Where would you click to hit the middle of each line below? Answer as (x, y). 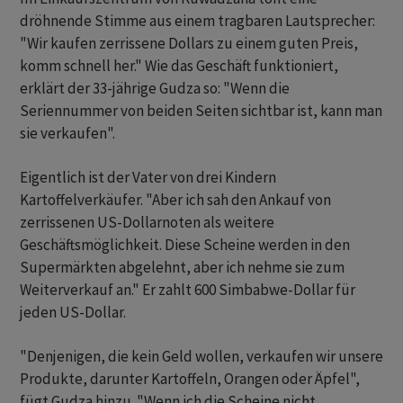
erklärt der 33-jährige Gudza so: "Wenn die (155, 89)
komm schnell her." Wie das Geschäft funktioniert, (179, 66)
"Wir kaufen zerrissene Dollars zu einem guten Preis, (189, 44)
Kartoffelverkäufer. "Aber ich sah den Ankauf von (175, 200)
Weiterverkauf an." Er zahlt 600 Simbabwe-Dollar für (188, 290)
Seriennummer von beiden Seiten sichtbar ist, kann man (201, 111)
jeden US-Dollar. (73, 313)
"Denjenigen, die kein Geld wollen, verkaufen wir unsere (201, 357)
